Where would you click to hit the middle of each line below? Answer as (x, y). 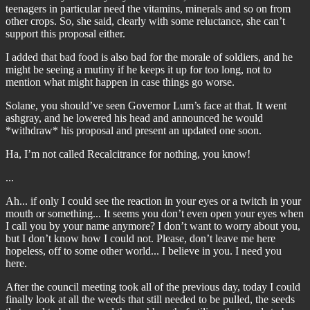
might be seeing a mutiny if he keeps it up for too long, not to (138, 70)
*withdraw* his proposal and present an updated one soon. (134, 130)
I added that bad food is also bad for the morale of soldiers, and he (149, 57)
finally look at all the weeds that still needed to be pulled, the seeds (150, 299)
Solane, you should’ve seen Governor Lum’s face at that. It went (146, 106)
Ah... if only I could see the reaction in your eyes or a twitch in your (153, 201)
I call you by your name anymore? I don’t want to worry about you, (153, 226)
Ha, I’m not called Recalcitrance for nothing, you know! (128, 154)
